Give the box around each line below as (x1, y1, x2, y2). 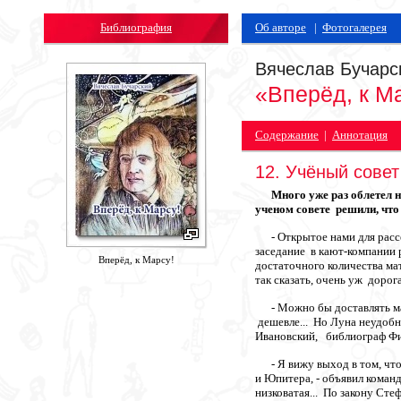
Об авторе (255, 21, 306, 34)
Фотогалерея (322, 21, 387, 34)
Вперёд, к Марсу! (98, 254, 175, 265)
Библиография (100, 21, 172, 34)
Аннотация (332, 128, 388, 141)
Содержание (255, 128, 319, 141)
